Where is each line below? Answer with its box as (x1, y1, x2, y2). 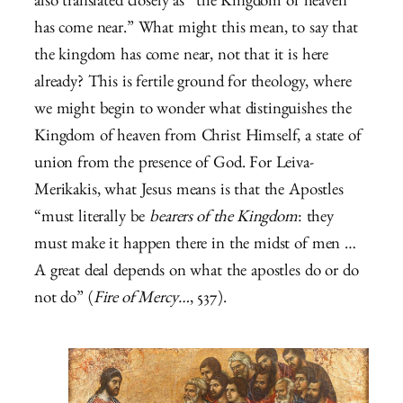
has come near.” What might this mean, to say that (34, 22, 358, 40)
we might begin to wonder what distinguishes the (34, 103, 352, 121)
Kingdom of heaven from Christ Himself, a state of (34, 130, 362, 148)
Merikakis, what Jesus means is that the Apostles (34, 184, 344, 201)
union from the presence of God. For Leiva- (34, 157, 314, 175)
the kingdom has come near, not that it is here (34, 49, 329, 67)
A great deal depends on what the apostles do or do (34, 264, 359, 282)
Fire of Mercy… (93, 291, 190, 309)
